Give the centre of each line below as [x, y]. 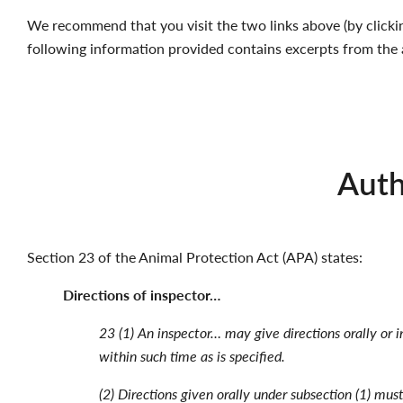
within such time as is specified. [192, 356]
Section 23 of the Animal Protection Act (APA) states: [195, 257]
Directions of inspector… [142, 295]
